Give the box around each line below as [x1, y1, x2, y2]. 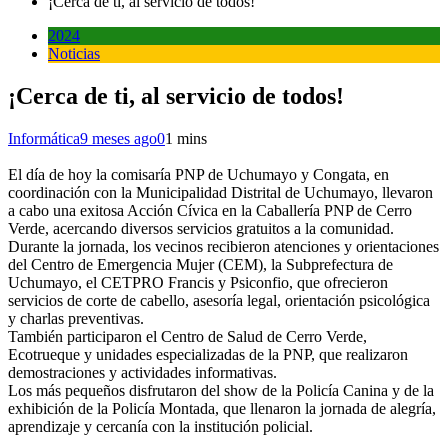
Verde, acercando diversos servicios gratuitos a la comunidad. [8, 219, 394, 237]
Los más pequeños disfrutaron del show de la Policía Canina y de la [8, 381, 434, 399]
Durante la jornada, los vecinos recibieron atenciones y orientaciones [8, 237, 439, 255]
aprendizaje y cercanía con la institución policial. [8, 417, 313, 435]
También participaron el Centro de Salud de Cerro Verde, [8, 327, 367, 345]
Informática [8, 129, 80, 147]
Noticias [48, 45, 100, 63]
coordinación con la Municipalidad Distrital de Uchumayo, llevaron [8, 183, 433, 201]
